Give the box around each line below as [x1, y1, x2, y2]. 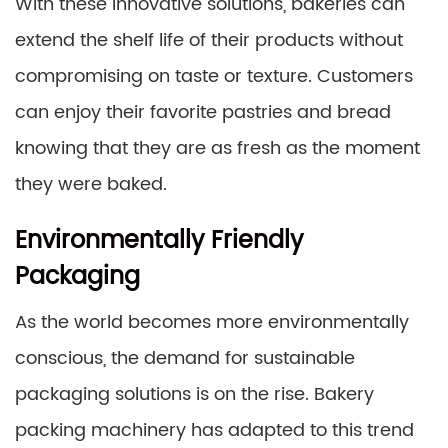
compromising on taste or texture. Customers [15, 61, 413, 91]
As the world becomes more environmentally [15, 307, 409, 337]
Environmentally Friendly [15, 220, 303, 261]
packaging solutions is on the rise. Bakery [15, 379, 374, 409]
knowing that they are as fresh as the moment [15, 133, 420, 163]
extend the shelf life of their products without [15, 25, 403, 55]
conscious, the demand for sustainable [15, 343, 355, 373]
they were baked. [15, 169, 167, 199]
